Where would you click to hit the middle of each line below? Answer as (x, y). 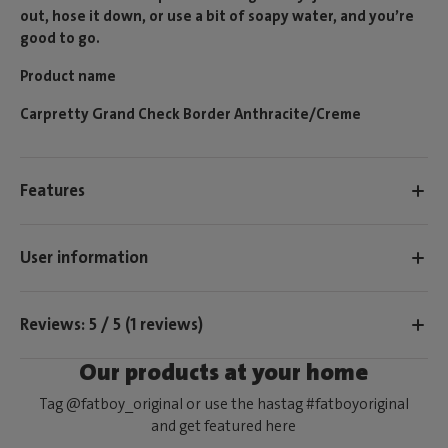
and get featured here (224, 425)
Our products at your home (224, 371)
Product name (68, 75)
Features (52, 190)
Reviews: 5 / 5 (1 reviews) (111, 324)
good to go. (60, 37)
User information (84, 257)
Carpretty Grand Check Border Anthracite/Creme (190, 113)
